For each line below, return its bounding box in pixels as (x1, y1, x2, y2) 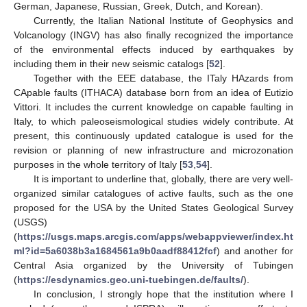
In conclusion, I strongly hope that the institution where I (33, 288, 293, 300)
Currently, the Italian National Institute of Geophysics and (33, 15, 293, 27)
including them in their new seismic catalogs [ (14, 58, 209, 70)
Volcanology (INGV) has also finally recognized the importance (14, 29, 293, 41)
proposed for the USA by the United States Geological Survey (14, 202, 293, 214)
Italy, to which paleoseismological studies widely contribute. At (14, 116, 293, 127)
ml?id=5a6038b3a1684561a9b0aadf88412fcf (14, 245, 217, 257)
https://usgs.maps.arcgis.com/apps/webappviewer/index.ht (17, 231, 293, 243)
